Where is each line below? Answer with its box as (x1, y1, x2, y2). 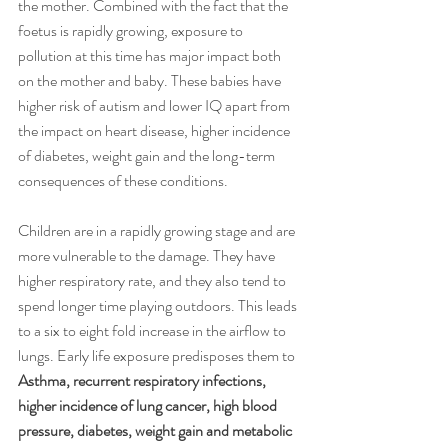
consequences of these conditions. (18, 169, 231, 192)
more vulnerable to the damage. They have (18, 244, 278, 267)
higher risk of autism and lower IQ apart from (18, 94, 293, 117)
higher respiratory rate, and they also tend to (18, 269, 289, 292)
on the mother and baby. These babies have (18, 69, 284, 92)
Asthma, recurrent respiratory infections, (18, 369, 269, 392)
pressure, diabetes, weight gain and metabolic (18, 419, 295, 442)
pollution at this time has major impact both (18, 44, 284, 67)
